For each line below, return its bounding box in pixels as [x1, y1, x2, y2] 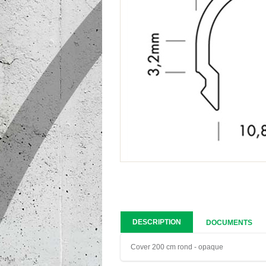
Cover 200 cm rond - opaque [131, 243, 223, 251]
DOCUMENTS [206, 218, 252, 227]
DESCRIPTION [132, 218, 181, 226]
